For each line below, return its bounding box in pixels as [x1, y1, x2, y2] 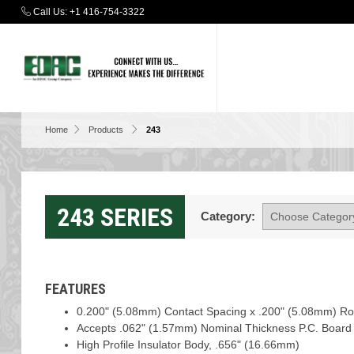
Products [88, 125, 123, 134]
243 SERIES [56, 202, 173, 232]
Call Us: [30, 6, 70, 17]
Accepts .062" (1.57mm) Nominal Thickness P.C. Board [76, 322, 352, 334]
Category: [200, 209, 255, 223]
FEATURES [44, 281, 106, 297]
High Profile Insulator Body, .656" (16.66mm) [76, 338, 299, 351]
